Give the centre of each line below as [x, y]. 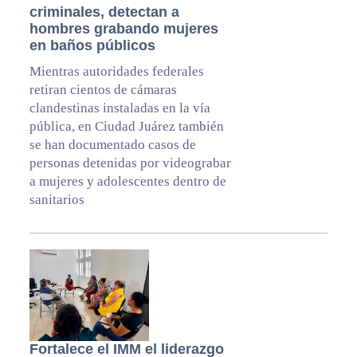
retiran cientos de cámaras [103, 90]
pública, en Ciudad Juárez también [126, 127]
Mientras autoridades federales [116, 72]
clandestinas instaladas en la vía [120, 108]
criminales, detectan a [104, 12]
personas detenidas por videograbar [130, 163]
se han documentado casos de [112, 145]
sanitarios [57, 200]
